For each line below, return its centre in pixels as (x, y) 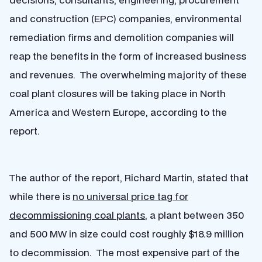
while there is (41, 196)
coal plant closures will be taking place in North (118, 93)
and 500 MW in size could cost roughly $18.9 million (127, 234)
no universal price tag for (130, 196)
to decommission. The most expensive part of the (125, 252)
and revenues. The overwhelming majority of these (128, 75)
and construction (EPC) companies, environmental (125, 18)
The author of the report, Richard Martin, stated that (129, 177)
